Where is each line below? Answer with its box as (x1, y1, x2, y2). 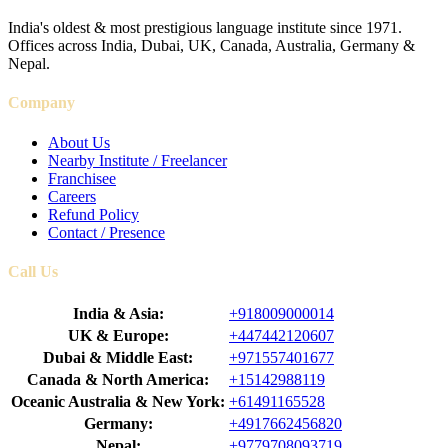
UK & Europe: (67, 327, 169, 345)
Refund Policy (48, 205, 139, 223)
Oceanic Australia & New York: (11, 393, 225, 411)
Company (8, 94, 75, 112)
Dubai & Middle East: (43, 349, 193, 367)
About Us (48, 133, 110, 151)
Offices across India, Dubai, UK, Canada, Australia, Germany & (8, 37, 415, 55)
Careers (48, 187, 96, 205)
